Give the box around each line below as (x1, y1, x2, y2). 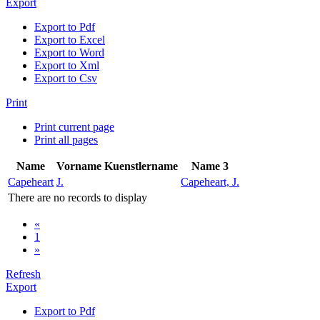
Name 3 (191, 159, 229, 172)
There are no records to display (8, 191, 147, 204)
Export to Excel (34, 33, 105, 46)
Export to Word (34, 46, 104, 59)
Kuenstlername (104, 159, 178, 172)
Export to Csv (34, 71, 97, 84)
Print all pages (34, 133, 98, 146)
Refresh (6, 267, 41, 280)
